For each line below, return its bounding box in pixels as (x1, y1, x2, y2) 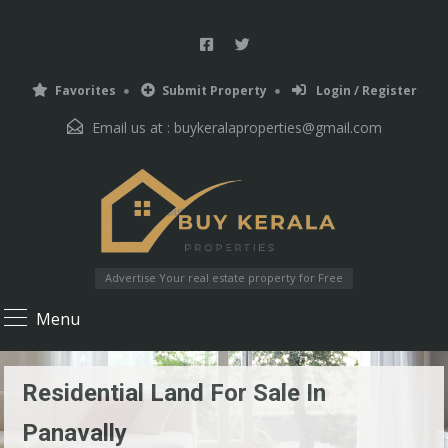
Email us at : (87, 118, 174, 137)
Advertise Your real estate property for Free (105, 270, 343, 286)
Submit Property (161, 82, 267, 99)
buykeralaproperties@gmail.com (173, 118, 382, 137)
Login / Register (312, 82, 417, 99)
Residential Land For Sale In (22, 379, 326, 408)
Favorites (54, 82, 116, 99)
